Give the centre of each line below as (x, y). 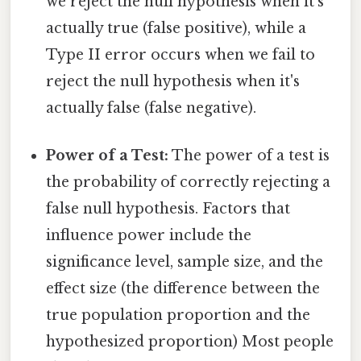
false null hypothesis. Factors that (168, 208)
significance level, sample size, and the (185, 261)
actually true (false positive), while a (176, 28)
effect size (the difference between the (183, 288)
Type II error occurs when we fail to (181, 54)
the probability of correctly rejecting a (189, 182)
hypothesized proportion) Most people (190, 341)
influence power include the (149, 235)
